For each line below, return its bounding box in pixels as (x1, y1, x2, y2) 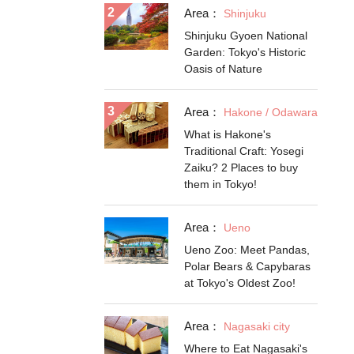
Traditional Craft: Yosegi (184, 145, 303, 157)
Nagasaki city (224, 320, 290, 333)
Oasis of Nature (184, 62, 262, 75)
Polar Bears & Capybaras (184, 260, 311, 273)
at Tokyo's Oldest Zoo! (184, 277, 296, 289)
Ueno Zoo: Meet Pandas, (184, 243, 310, 256)
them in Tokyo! (184, 178, 257, 190)
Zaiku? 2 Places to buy (184, 161, 298, 174)
